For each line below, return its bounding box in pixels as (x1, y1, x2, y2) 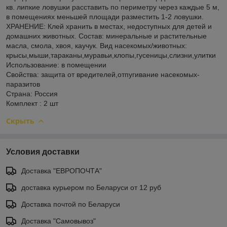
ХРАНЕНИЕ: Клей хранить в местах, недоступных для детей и (6, 22, 212, 30)
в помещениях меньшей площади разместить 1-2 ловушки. (6, 12, 204, 21)
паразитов (6, 80, 40, 88)
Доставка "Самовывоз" (21, 216, 96, 225)
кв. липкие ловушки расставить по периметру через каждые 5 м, (6, 3, 219, 11)
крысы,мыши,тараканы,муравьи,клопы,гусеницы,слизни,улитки (6, 51, 216, 59)
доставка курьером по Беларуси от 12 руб (21, 183, 161, 192)
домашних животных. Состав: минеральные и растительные (6, 31, 207, 40)
